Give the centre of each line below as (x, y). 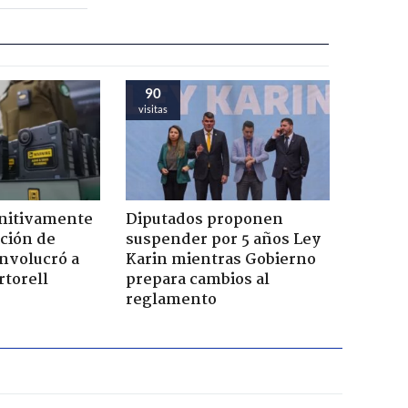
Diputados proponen (204, 219)
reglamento (171, 300)
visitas (153, 108)
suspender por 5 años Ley (223, 240)
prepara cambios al (197, 280)
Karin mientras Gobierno (220, 260)
